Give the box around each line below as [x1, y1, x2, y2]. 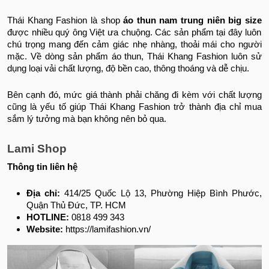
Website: [26, 225, 63, 235]
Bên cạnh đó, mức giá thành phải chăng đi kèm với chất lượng [7, 90, 262, 100]
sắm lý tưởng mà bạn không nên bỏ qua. [7, 114, 169, 124]
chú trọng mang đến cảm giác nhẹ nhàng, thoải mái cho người [7, 40, 262, 50]
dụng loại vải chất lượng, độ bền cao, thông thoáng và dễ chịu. [7, 64, 252, 74]
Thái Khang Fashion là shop [7, 16, 120, 26]
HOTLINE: [26, 213, 69, 223]
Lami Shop [7, 142, 67, 156]
